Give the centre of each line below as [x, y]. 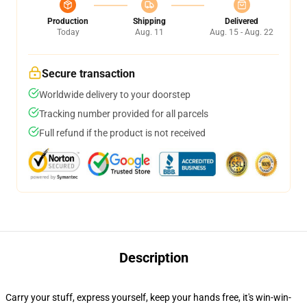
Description [153, 258]
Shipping [149, 21]
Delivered [242, 21]
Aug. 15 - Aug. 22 [242, 32]
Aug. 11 [149, 32]
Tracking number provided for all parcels [124, 114]
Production [68, 21]
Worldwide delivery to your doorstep [115, 95]
